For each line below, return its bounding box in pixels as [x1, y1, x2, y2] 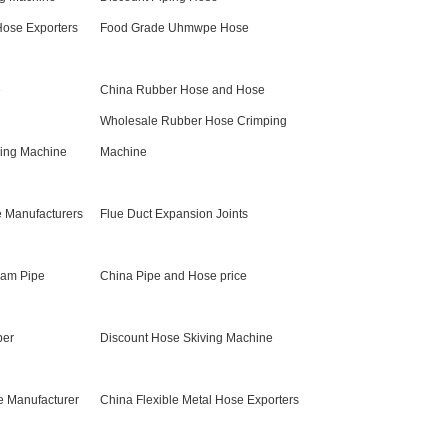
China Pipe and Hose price [100, 269, 247, 283]
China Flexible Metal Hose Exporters [100, 393, 299, 407]
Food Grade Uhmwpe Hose [100, 21, 249, 35]
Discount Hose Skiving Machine [100, 331, 273, 345]
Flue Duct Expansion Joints [100, 207, 248, 221]
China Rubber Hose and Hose [100, 83, 265, 97]
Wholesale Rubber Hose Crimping [100, 114, 287, 128]
